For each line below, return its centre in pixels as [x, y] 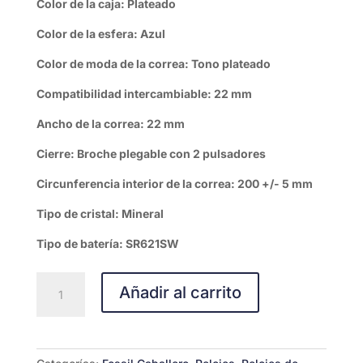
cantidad [59, 336]
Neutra [53, 299]
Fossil [51, 280]
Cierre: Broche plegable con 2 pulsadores [151, 153]
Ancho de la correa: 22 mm [110, 123]
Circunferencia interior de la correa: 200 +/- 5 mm [174, 183]
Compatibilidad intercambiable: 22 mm [144, 93]
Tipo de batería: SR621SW [107, 243]
